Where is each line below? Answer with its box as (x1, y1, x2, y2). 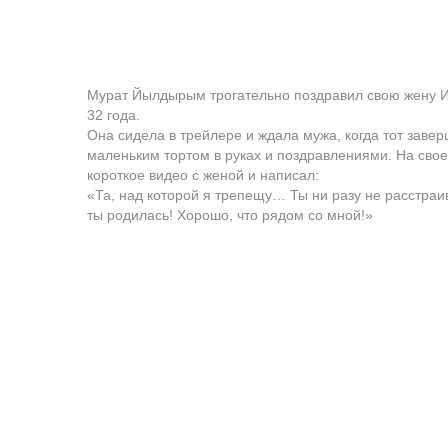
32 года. (87, 107, 140, 123)
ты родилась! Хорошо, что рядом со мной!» (87, 207, 373, 223)
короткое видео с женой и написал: (87, 167, 319, 183)
